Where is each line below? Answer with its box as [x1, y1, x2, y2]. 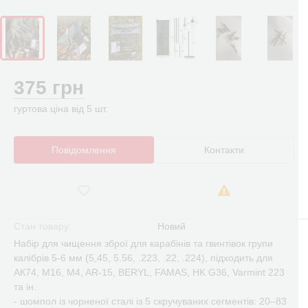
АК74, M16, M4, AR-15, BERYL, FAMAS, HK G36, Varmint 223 [14, 267, 285, 278]
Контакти [204, 144, 244, 155]
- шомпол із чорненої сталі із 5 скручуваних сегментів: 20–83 [14, 296, 287, 307]
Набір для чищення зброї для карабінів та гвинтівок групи [14, 238, 273, 249]
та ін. [14, 281, 36, 292]
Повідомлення [52, 144, 116, 155]
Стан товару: [14, 221, 71, 232]
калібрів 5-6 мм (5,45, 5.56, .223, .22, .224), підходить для [14, 252, 273, 263]
